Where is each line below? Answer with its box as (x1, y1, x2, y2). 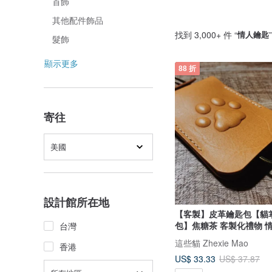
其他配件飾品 (52, 14, 103, 26)
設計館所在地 (44, 194, 109, 210)
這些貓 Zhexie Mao (175, 237, 248, 249)
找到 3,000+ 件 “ (175, 28, 237, 41)
